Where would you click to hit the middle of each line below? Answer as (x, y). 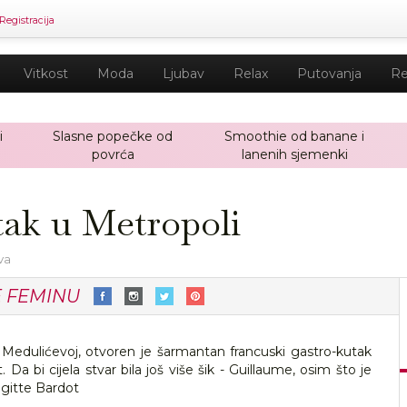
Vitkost (46, 74)
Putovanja (329, 74)
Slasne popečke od (113, 136)
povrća (113, 154)
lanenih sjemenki (294, 154)
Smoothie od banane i (294, 136)
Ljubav (184, 74)
